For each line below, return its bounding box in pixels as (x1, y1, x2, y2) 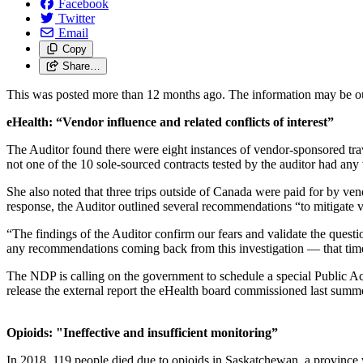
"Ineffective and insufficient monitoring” (56, 325, 278, 340)
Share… (62, 59, 100, 72)
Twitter (58, 11, 95, 25)
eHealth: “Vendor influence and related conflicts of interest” (6, 114, 334, 129)
